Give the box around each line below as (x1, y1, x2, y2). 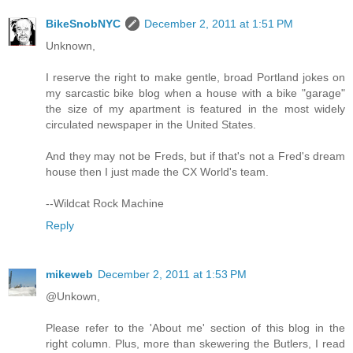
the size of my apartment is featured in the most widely (46, 102, 345, 115)
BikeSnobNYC (46, 17, 121, 30)
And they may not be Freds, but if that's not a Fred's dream (46, 149, 345, 162)
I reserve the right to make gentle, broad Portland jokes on (46, 70, 345, 84)
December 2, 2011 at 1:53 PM (98, 267, 247, 281)
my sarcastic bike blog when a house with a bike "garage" (46, 86, 345, 99)
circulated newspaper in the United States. (46, 117, 256, 131)
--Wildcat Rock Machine (46, 196, 164, 210)
